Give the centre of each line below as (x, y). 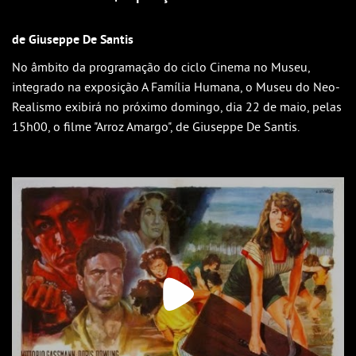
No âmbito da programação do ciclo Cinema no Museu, (161, 67)
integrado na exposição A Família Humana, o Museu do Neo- (176, 87)
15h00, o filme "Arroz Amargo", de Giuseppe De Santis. (156, 126)
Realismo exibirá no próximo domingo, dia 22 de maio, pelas (177, 106)
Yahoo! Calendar (87, 58)
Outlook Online (85, 31)
